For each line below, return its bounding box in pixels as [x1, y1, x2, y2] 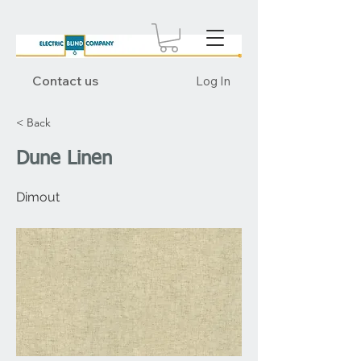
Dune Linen [16, 149, 112, 169]
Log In [195, 73, 230, 89]
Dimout [16, 189, 60, 205]
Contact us [32, 73, 98, 89]
